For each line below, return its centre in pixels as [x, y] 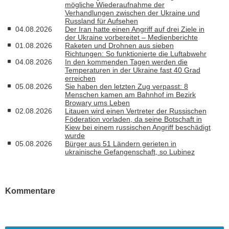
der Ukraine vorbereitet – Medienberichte [131, 37]
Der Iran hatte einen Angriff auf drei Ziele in [135, 29]
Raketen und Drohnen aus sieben [119, 45]
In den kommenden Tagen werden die [126, 62]
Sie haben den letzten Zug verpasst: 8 [127, 86]
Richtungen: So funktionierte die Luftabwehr [136, 53]
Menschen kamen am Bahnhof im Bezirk [130, 94]
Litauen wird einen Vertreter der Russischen [136, 111]
